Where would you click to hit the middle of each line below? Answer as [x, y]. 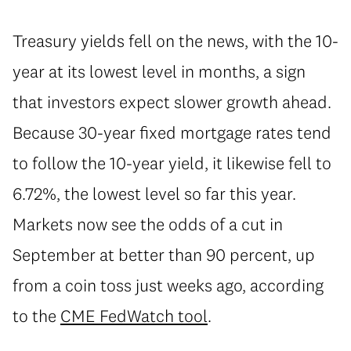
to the [36, 316]
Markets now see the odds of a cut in [148, 224]
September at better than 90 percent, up [164, 255]
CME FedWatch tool [134, 316]
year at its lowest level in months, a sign [159, 72]
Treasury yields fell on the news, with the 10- [175, 41]
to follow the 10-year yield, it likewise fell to [172, 163]
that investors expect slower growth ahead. [172, 102]
